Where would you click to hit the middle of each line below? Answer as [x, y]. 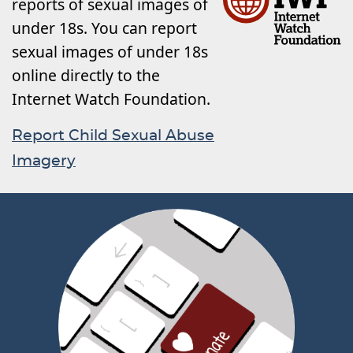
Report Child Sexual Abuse [113, 136]
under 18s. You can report [104, 28]
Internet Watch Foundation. [111, 99]
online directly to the [86, 75]
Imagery [44, 161]
